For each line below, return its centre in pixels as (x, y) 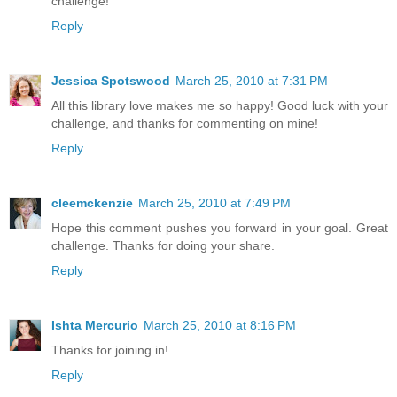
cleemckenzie (92, 203)
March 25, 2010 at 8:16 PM (220, 325)
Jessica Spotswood (111, 81)
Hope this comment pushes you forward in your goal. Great (220, 228)
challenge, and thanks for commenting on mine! (185, 124)
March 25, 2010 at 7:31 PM (252, 81)
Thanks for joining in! (110, 350)
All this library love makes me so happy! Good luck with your (220, 106)
